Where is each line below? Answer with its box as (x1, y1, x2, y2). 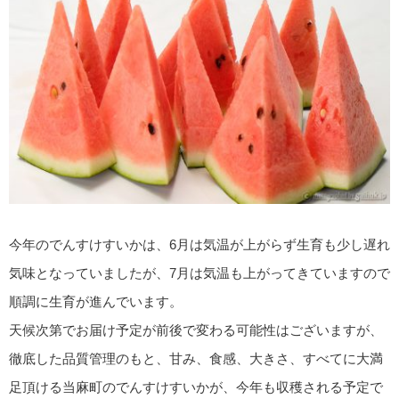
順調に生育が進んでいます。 (9, 293, 183, 309)
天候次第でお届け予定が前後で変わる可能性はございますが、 (9, 322, 383, 338)
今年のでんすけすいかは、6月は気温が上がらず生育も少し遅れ (9, 236, 390, 252)
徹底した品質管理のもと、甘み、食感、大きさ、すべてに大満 (9, 350, 383, 366)
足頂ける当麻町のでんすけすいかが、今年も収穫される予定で (9, 379, 383, 395)
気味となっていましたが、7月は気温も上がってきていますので (9, 265, 390, 281)
